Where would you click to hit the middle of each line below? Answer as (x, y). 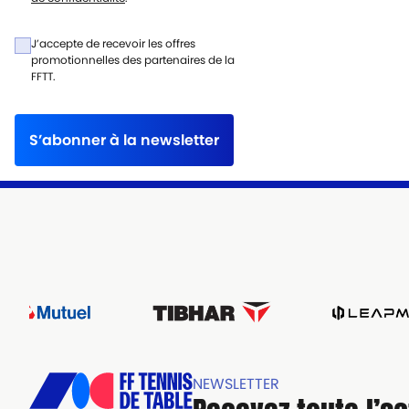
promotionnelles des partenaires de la (133, 59)
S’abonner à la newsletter (124, 140)
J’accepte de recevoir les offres (113, 43)
